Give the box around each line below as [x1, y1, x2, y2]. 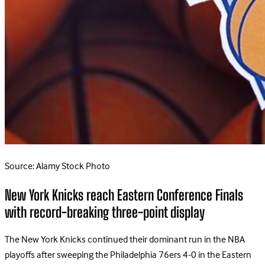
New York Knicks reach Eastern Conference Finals [5, 186, 243, 203]
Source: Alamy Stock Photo [5, 159, 110, 174]
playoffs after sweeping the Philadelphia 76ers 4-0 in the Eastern [5, 247, 251, 263]
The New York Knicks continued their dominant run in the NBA [5, 232, 245, 248]
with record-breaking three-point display [5, 203, 205, 221]
